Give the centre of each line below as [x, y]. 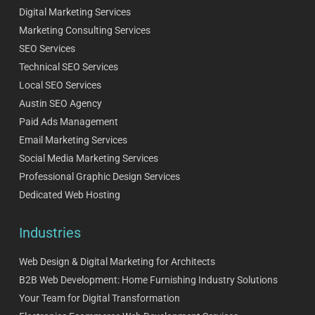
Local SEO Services [60, 85]
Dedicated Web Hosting [69, 195]
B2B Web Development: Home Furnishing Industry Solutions [148, 280]
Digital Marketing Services [75, 12]
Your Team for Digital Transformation [99, 298]
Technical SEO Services [68, 67]
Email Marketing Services [73, 140]
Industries [50, 233]
